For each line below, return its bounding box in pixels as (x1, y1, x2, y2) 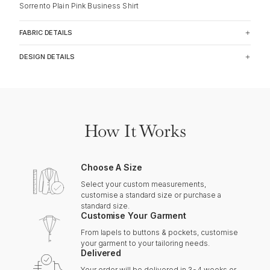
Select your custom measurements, (81, 179, 206, 189)
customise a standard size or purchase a (81, 190, 221, 199)
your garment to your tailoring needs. (81, 238, 210, 248)
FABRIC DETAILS (19, 28, 73, 37)
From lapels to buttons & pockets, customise (81, 227, 238, 237)
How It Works (84, 119, 186, 142)
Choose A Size (81, 162, 142, 172)
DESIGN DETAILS (19, 52, 75, 61)
